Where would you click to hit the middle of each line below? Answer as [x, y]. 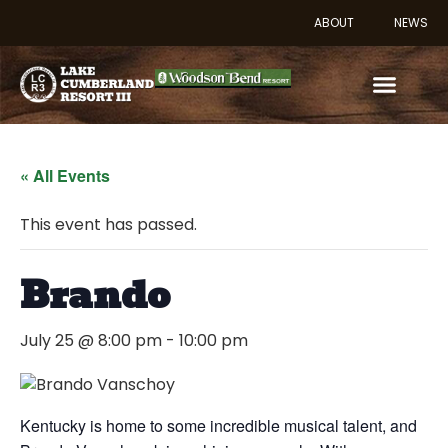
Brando [95, 294]
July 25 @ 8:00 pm [91, 340]
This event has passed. [108, 224]
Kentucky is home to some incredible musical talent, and [218, 425]
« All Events [65, 175]
